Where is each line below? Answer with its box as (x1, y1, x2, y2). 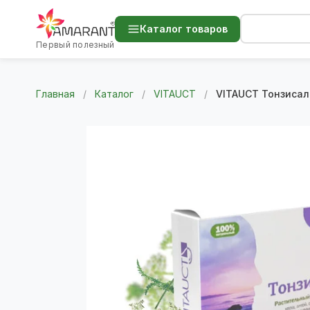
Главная (36, 87, 75, 100)
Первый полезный (36, 39, 115, 50)
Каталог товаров (139, 23, 228, 35)
